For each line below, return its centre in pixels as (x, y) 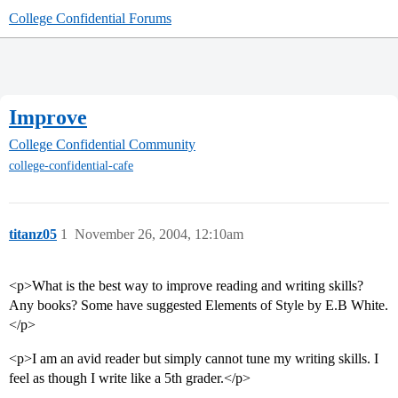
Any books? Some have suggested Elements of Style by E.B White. (199, 306)
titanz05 (33, 235)
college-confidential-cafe (71, 166)
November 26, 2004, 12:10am (159, 235)
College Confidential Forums (90, 18)
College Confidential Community (102, 145)
